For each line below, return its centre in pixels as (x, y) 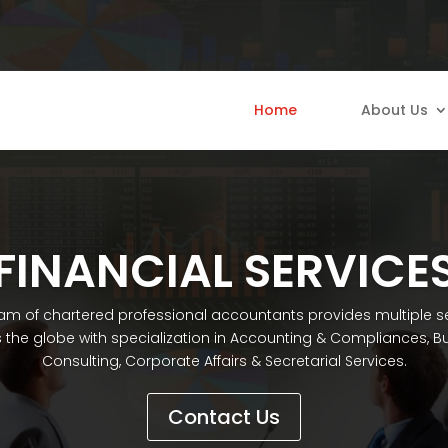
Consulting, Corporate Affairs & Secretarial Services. (224, 360)
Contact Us (224, 416)
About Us (394, 109)
